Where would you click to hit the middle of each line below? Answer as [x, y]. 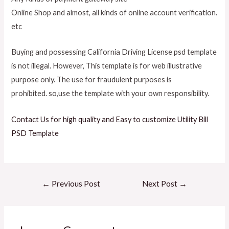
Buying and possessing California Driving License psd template [114, 52]
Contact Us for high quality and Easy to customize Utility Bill [110, 119]
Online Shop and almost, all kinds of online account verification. [114, 12]
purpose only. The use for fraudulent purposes [89, 80]
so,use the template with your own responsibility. [128, 94]
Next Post [161, 183]
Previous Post [75, 183]
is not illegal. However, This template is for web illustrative [107, 66]
